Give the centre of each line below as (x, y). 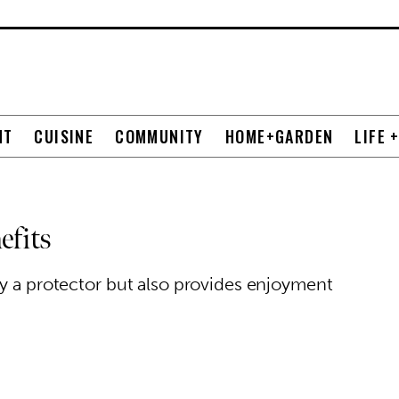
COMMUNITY (159, 136)
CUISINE (64, 136)
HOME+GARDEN (279, 136)
